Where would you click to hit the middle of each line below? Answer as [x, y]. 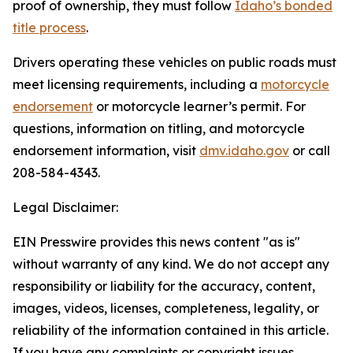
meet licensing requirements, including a [137, 84]
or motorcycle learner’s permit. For [199, 106]
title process [49, 28]
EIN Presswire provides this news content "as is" [156, 242]
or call [310, 150]
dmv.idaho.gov [244, 150]
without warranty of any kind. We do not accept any [171, 264]
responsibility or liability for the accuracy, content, [164, 286]
